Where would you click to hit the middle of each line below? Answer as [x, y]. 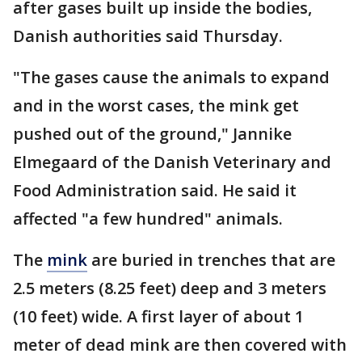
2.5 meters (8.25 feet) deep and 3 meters [170, 288]
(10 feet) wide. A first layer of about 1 [158, 317]
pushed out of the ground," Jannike [152, 134]
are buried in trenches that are [211, 260]
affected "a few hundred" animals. [150, 219]
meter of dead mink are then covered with [180, 345]
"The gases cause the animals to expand [171, 78]
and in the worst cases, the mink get [156, 106]
